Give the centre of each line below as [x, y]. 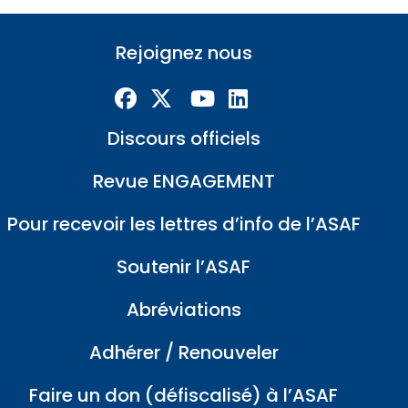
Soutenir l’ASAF [184, 267]
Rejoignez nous [184, 53]
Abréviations [184, 310]
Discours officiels [184, 139]
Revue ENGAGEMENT [184, 182]
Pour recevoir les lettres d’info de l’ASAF [184, 224]
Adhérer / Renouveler [184, 353]
